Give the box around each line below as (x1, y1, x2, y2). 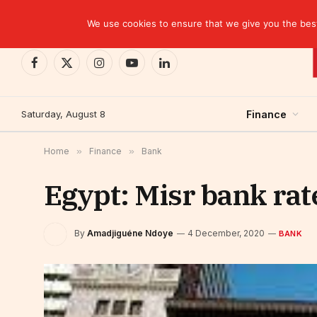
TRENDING (21, 8, 76, 20)
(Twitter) (66, 77, 105, 90)
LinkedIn (163, 62, 202, 75)
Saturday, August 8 (21, 108, 105, 120)
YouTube (131, 62, 173, 75)
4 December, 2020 (188, 228, 265, 239)
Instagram (98, 62, 143, 75)
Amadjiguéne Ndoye (87, 228, 173, 239)
